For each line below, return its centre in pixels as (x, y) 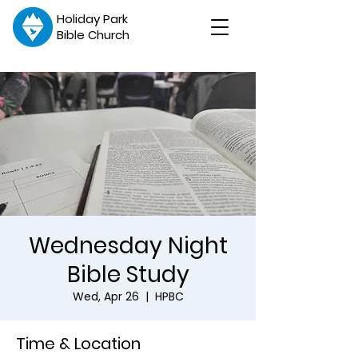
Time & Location (78, 344)
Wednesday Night (128, 246)
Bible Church (93, 35)
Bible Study (128, 274)
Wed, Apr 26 (105, 296)
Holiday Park (92, 19)
